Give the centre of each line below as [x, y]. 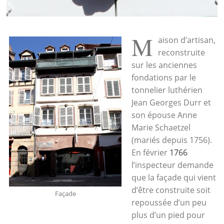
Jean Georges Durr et [171, 102]
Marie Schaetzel [161, 127]
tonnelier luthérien [167, 90]
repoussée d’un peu [169, 202]
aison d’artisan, [187, 40]
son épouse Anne [164, 115]
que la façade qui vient [174, 177]
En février [151, 152]
